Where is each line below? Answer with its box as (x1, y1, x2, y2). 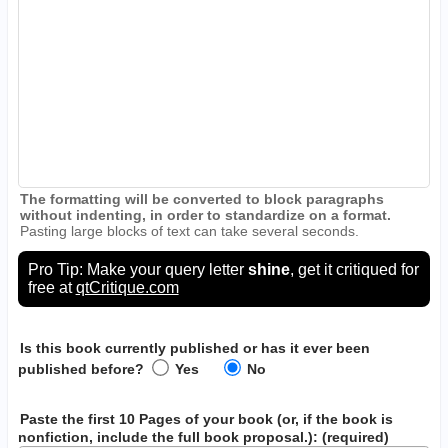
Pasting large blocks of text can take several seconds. (20, 222, 360, 239)
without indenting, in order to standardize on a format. (20, 206, 392, 223)
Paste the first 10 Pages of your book (20, 410, 274, 427)
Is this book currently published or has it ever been (20, 339, 371, 356)
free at (27, 278, 76, 296)
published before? (17, 360, 144, 377)
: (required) (312, 428, 389, 445)
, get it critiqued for (289, 260, 419, 278)
